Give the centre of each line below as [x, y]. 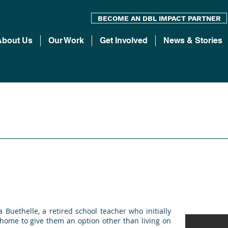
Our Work [66, 40]
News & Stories [193, 40]
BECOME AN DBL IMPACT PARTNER [159, 18]
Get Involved [124, 40]
